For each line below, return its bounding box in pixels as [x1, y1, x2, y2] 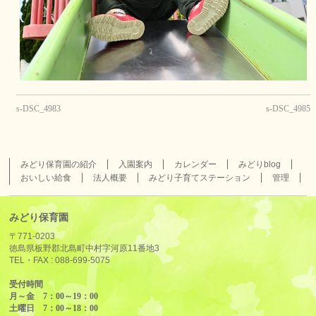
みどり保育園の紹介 [20, 159, 97, 169]
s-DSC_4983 [16, 103, 61, 114]
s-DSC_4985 [266, 103, 311, 114]
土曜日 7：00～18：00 [9, 303, 99, 313]
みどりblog [238, 159, 281, 169]
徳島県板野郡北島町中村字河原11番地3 [9, 243, 160, 253]
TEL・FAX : [9, 255, 56, 265]
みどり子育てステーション [149, 172, 251, 183]
